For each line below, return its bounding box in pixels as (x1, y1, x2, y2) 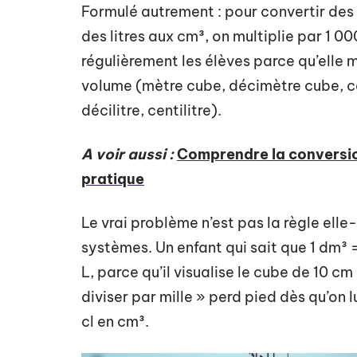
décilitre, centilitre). (81, 101, 222, 120)
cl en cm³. (81, 312, 149, 331)
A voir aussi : (81, 145, 174, 163)
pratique (81, 170, 144, 188)
